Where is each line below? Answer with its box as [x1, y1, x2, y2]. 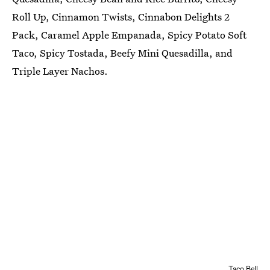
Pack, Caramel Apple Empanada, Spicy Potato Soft [12, 27, 246, 42]
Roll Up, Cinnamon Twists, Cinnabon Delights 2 [12, 9, 230, 24]
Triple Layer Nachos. [12, 63, 108, 78]
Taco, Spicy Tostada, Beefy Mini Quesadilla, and [12, 45, 233, 60]
